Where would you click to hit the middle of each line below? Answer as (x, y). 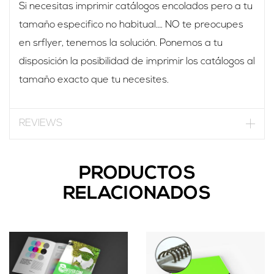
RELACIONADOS (137, 194)
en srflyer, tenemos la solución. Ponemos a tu (121, 44)
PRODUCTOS (137, 174)
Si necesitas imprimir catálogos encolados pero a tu (136, 7)
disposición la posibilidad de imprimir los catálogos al (137, 62)
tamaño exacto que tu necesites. (94, 80)
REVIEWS (41, 124)
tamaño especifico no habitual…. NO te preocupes (131, 25)
